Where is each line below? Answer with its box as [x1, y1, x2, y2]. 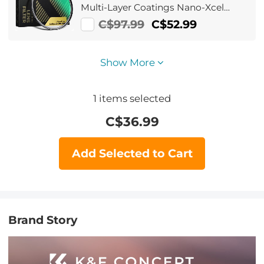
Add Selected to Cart [71, 146, 193, 160]
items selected [97, 93, 171, 105]
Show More [100, 56, 157, 68]
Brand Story [8, 213, 78, 227]
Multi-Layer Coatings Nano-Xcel [81, 1, 225, 13]
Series [81, 16, 108, 28]
